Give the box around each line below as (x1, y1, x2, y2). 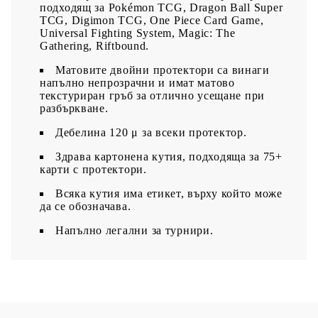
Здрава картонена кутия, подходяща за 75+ (55, 150, 283, 163)
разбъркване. (40, 102, 109, 114)
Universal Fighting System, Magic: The (40, 26, 236, 39)
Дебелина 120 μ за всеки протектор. (55, 126, 247, 138)
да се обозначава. (40, 199, 131, 212)
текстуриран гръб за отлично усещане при (40, 89, 265, 102)
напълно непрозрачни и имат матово (40, 76, 235, 89)
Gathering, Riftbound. (40, 39, 150, 52)
